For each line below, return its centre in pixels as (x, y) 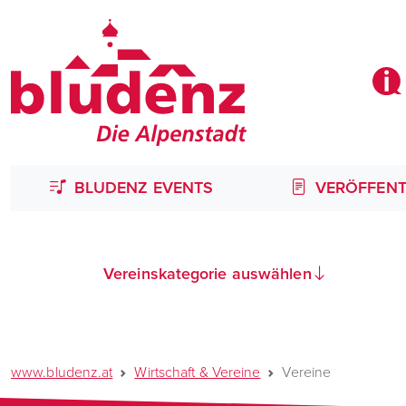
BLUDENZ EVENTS (141, 188)
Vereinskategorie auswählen (208, 274)
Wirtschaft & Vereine (198, 372)
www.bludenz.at (62, 372)
